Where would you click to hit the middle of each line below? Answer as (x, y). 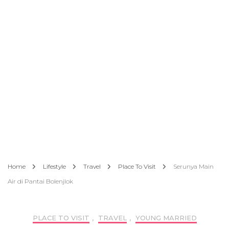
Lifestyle (55, 167)
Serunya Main (193, 167)
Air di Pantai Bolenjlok (40, 181)
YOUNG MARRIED (166, 218)
